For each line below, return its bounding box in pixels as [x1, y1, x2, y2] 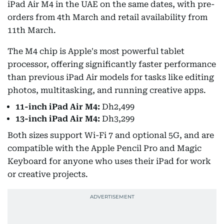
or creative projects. [7, 169, 88, 179]
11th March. [7, 25, 56, 35]
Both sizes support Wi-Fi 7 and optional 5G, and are [7, 130, 214, 140]
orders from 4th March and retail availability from [7, 12, 207, 22]
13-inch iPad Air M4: [15, 114, 100, 123]
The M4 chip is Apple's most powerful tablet [7, 46, 184, 56]
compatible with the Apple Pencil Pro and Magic [7, 143, 201, 153]
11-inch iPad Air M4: [15, 102, 100, 111]
